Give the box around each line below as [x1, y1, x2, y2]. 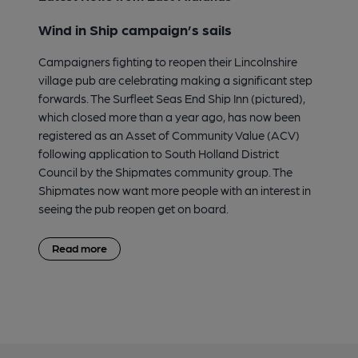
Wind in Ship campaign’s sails [38, 20, 232, 38]
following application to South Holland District [38, 145, 279, 161]
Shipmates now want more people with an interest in [38, 182, 311, 197]
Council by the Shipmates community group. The [38, 164, 292, 179]
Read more [52, 241, 107, 254]
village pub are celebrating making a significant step [38, 72, 312, 87]
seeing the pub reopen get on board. [38, 201, 229, 216]
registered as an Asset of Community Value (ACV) [38, 127, 300, 142]
